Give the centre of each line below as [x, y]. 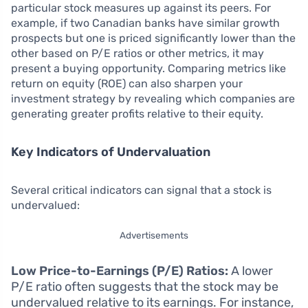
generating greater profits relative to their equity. [137, 114]
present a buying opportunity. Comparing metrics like [148, 68]
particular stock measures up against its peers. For [141, 8]
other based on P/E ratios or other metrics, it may [137, 53]
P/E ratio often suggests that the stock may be [145, 287]
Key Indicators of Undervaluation [111, 152]
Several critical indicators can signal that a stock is [141, 190]
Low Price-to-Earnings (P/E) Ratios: [120, 271]
